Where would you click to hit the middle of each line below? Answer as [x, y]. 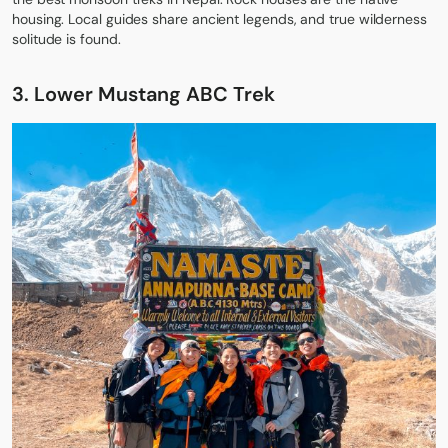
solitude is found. [66, 39]
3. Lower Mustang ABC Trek [143, 94]
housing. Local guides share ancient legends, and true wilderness [219, 19]
